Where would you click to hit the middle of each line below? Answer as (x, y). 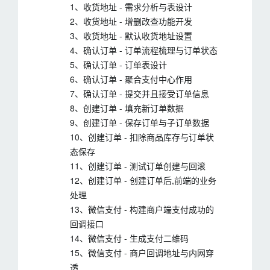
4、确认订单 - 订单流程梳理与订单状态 (144, 50)
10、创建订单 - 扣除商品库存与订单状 (142, 137)
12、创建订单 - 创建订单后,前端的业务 (143, 180)
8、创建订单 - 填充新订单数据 (127, 108)
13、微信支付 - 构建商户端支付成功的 (142, 209)
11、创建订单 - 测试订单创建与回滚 (138, 166)
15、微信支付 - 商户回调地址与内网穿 (142, 253)
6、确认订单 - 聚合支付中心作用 (131, 79)
